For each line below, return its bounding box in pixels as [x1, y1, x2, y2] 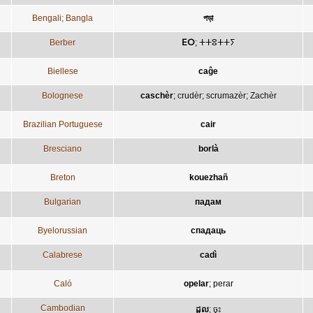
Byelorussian [38, 225, 87, 235]
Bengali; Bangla [32, 13, 93, 23]
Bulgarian [44, 196, 81, 207]
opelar [183, 278, 209, 289]
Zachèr [249, 90, 277, 101]
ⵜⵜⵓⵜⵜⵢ [198, 37, 235, 48]
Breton [50, 172, 75, 182]
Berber [50, 37, 75, 48]
